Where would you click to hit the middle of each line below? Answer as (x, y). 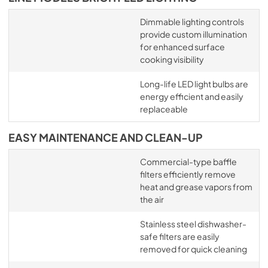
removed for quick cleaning (193, 249)
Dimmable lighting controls (192, 22)
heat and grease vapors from (196, 187)
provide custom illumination (193, 34)
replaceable (164, 109)
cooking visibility (172, 59)
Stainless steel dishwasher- (193, 224)
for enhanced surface (182, 47)
